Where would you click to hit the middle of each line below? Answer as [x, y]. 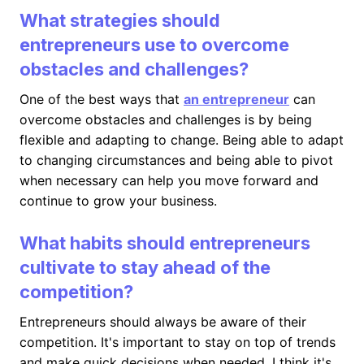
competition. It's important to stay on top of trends [178, 342]
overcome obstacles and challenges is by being [166, 119]
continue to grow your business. [118, 201]
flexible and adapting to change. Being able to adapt [182, 140]
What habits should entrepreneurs [165, 243]
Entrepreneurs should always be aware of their [163, 322]
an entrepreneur [236, 99]
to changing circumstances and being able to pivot [176, 160]
